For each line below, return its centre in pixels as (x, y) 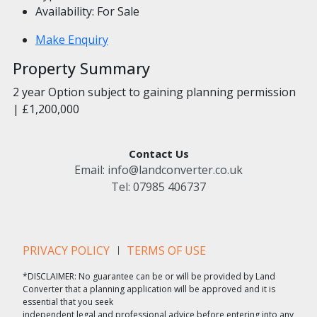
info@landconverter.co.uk (175, 169)
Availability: (64, 11)
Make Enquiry (71, 39)
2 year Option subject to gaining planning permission (154, 92)
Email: (91, 169)
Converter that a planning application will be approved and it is (149, 289)
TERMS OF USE (166, 250)
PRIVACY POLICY (66, 250)
